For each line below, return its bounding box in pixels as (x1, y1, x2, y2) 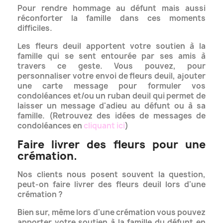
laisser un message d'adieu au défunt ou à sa (17, 101, 206, 111)
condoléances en (17, 120, 84, 131)
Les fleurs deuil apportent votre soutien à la (17, 41, 206, 52)
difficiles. (17, 23, 54, 34)
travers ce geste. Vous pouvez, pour (17, 61, 206, 72)
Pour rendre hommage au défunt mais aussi (17, 3, 206, 14)
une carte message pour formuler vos (17, 81, 206, 92)
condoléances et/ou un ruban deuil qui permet (17, 91, 196, 102)
